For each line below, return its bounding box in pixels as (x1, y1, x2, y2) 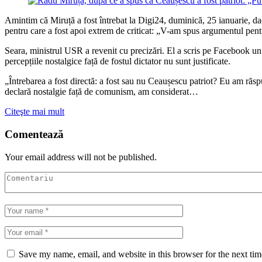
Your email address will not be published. (5, 151, 157, 162)
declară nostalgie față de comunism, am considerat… (5, 87, 198, 97)
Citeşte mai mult (5, 106, 64, 117)
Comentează (5, 127, 64, 140)
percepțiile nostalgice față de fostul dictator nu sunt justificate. (5, 56, 230, 67)
